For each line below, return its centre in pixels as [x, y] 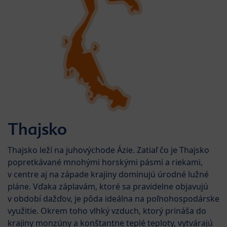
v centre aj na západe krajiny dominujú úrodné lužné [108, 174]
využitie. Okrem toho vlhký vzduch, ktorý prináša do [107, 211]
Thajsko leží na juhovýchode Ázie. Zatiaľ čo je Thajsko [108, 150]
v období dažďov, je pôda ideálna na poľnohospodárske [113, 198]
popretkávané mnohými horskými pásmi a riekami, [105, 162]
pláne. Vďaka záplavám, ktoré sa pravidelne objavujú [108, 186]
